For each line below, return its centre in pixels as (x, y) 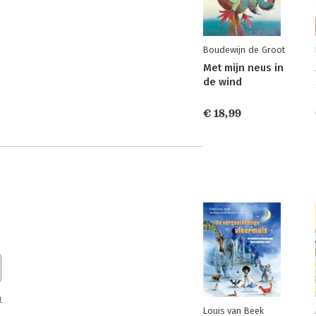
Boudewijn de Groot (244, 50)
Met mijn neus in (243, 68)
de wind (223, 82)
